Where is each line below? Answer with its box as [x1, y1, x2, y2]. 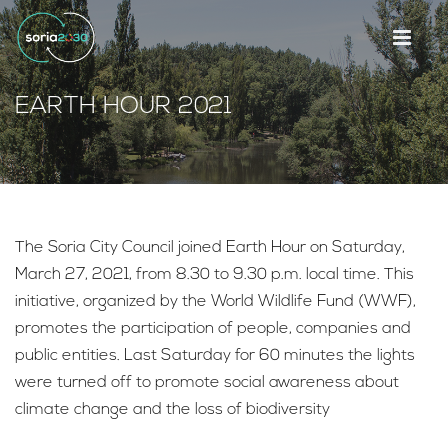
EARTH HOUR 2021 [15, 95, 232, 119]
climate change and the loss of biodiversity [15, 402, 330, 418]
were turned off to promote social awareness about [15, 375, 399, 391]
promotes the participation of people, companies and [15, 321, 411, 337]
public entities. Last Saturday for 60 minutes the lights [15, 348, 415, 364]
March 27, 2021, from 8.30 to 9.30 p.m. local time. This [15, 267, 414, 283]
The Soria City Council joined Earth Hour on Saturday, [15, 240, 405, 256]
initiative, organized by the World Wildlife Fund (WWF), [15, 294, 416, 310]
